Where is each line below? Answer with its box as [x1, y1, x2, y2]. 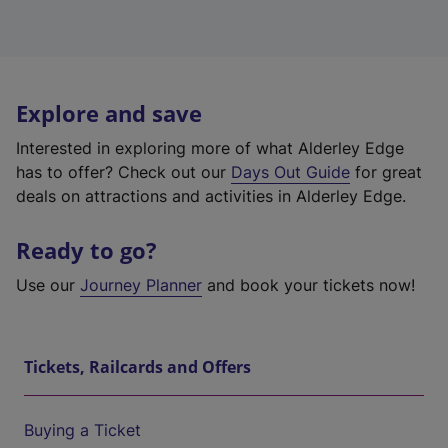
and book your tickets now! [202, 275, 415, 295]
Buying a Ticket [24, 420, 141, 440]
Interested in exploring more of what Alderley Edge [16, 138, 404, 158]
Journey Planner [80, 275, 202, 295]
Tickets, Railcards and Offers [24, 356, 251, 378]
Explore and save [16, 99, 202, 128]
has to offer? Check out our [16, 162, 231, 182]
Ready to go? [16, 236, 157, 265]
